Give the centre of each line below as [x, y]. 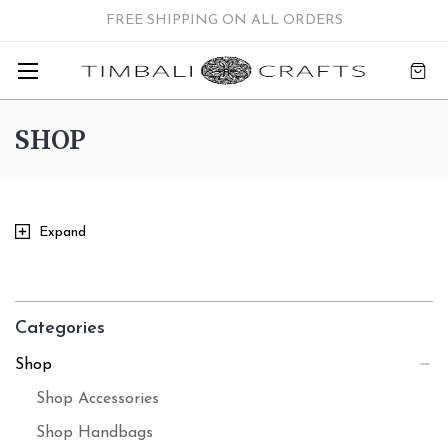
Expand [62, 232]
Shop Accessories [97, 399]
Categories [60, 328]
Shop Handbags [94, 433]
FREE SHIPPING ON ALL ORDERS [224, 20]
